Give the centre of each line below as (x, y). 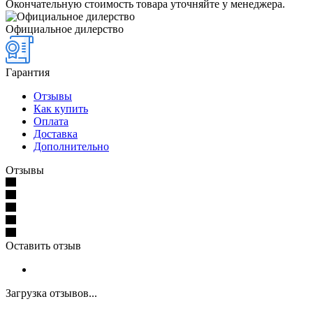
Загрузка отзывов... (51, 293)
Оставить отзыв (43, 246)
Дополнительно (71, 147)
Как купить (61, 109)
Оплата (51, 122)
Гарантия (28, 73)
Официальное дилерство (65, 29)
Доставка (56, 134)
